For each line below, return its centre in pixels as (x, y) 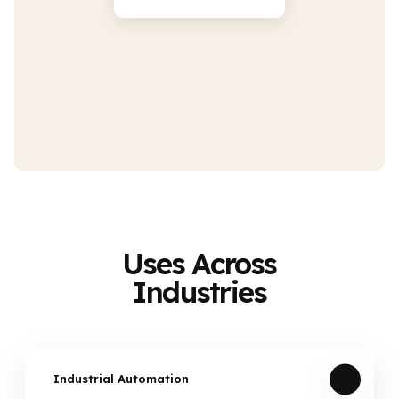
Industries (199, 292)
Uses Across (199, 264)
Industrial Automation (121, 379)
